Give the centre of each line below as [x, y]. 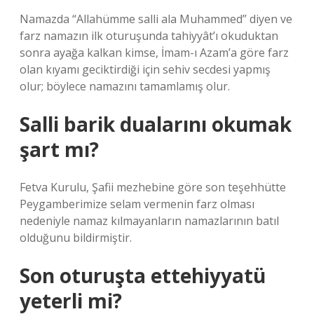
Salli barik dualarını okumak [156, 124]
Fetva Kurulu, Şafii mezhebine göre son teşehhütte [153, 187]
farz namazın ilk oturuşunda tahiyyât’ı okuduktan [149, 36]
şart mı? [59, 149]
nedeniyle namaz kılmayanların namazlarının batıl [149, 221]
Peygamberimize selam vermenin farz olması [137, 204]
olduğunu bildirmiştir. [76, 238]
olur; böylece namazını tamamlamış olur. [125, 86]
